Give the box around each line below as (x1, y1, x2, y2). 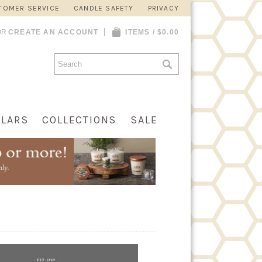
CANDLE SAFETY (73, 4, 134, 12)
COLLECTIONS (42, 113, 117, 126)
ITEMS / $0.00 (125, 28, 179, 36)
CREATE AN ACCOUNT (8, 28, 99, 36)
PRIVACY (147, 4, 179, 12)
